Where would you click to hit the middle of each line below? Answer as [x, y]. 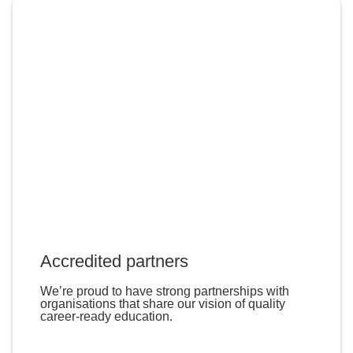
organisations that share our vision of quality [162, 304]
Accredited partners [114, 262]
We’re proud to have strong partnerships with [164, 292]
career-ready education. [106, 317]
